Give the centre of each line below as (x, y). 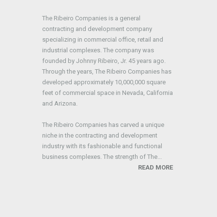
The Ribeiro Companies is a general (91, 18)
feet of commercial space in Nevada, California (108, 93)
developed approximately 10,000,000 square (104, 82)
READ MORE (155, 167)
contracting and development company (97, 29)
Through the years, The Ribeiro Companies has (107, 71)
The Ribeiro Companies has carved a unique (103, 125)
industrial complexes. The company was (98, 50)
